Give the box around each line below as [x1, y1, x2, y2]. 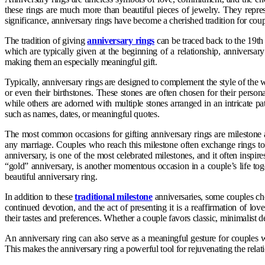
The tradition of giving [5, 35, 88, 46]
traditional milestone [75, 191, 153, 202]
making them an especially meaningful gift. [5, 56, 157, 67]
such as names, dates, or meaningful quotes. [5, 108, 160, 119]
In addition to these [5, 191, 75, 202]
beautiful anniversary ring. [5, 171, 98, 182]
